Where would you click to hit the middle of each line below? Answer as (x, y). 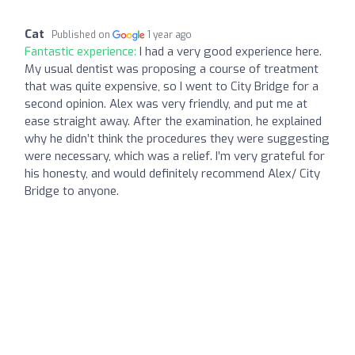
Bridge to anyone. (72, 191)
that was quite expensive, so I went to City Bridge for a (172, 87)
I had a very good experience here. (231, 52)
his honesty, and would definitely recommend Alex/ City (172, 174)
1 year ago (170, 35)
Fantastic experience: (82, 52)
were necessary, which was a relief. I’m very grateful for (175, 157)
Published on (82, 35)
